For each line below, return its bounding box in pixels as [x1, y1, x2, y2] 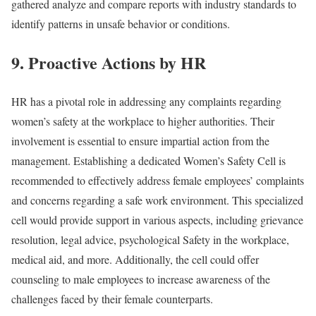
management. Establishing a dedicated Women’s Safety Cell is [11, 153, 286, 169]
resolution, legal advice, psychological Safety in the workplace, [11, 232, 289, 248]
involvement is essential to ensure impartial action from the [11, 133, 269, 149]
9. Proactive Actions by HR [11, 50, 206, 75]
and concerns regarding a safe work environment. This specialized [11, 193, 303, 208]
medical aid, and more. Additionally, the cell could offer [11, 252, 259, 267]
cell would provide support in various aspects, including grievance [11, 212, 303, 228]
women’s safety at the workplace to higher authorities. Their [11, 114, 274, 129]
